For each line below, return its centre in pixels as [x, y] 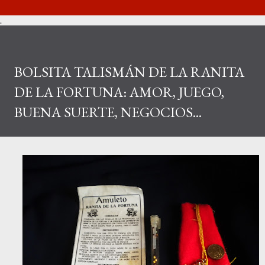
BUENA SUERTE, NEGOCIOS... [108, 112]
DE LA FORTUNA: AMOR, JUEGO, [119, 92]
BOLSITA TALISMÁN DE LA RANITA [129, 72]
